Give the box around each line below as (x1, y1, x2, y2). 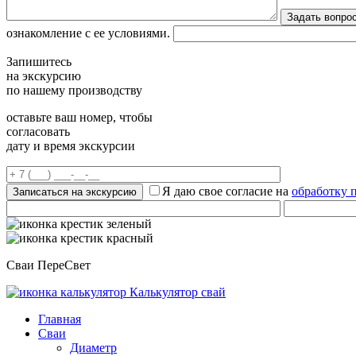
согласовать (6, 125, 70, 138)
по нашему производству (6, 83, 142, 97)
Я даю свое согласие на (162, 184, 292, 198)
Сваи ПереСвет (6, 258, 91, 272)
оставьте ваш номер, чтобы (6, 110, 153, 124)
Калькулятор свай (126, 285, 226, 299)
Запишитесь (6, 55, 72, 68)
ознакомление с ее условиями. (6, 26, 170, 40)
